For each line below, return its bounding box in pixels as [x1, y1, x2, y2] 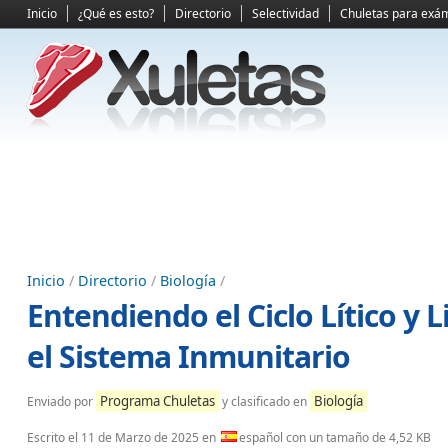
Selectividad [252, 5, 319, 22]
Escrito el [27, 429, 81, 446]
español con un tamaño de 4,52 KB [239, 429, 431, 446]
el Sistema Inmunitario [27, 336, 350, 377]
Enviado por [27, 393, 96, 410]
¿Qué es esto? [78, 5, 154, 22]
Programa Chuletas [100, 392, 215, 410]
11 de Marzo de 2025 [81, 429, 199, 446]
